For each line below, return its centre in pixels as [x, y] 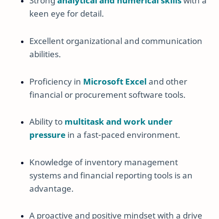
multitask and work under [119, 122]
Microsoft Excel [115, 81]
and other [167, 81]
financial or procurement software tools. [108, 94]
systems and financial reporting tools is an [111, 175]
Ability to [47, 122]
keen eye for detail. [67, 14]
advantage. [52, 188]
